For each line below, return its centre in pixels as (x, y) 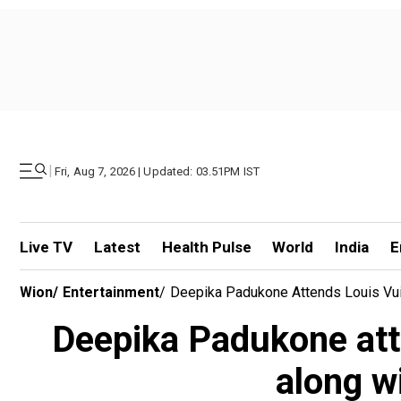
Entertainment (111, 292)
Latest (117, 247)
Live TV (46, 247)
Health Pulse (206, 247)
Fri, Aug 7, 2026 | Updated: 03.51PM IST (158, 171)
